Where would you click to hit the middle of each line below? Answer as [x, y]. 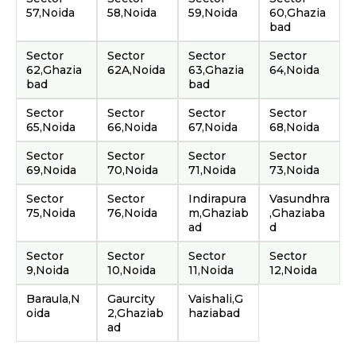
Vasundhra [300, 199]
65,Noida [51, 127]
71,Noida [212, 170]
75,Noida [51, 213]
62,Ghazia [54, 70]
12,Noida [293, 270]
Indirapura [217, 199]
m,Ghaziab [219, 213]
